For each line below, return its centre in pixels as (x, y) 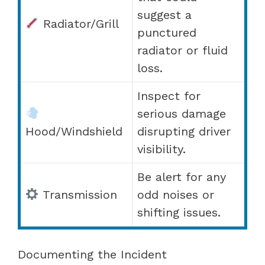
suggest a (164, 14)
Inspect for (169, 96)
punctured (167, 32)
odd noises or (176, 194)
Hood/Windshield (74, 131)
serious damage (182, 113)
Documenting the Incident (92, 254)
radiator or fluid (182, 50)
